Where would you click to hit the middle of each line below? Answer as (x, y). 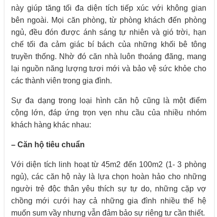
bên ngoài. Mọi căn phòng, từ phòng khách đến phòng (109, 20)
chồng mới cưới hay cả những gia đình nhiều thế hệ (109, 201)
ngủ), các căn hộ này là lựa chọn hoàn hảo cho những (109, 177)
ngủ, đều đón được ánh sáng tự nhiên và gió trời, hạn (109, 32)
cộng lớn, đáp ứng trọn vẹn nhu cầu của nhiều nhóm (109, 113)
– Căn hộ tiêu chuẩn (48, 145)
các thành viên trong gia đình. (62, 81)
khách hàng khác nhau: (51, 125)
